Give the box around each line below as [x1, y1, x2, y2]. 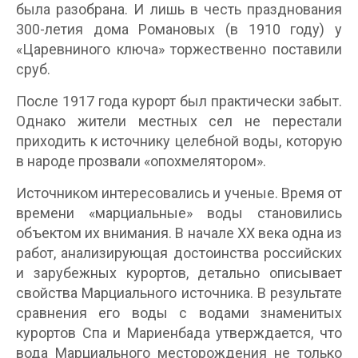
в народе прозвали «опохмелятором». [16, 152, 266, 169]
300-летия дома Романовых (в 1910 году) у [16, 20, 342, 38]
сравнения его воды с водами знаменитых [16, 304, 342, 321]
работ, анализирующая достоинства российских [16, 244, 342, 261]
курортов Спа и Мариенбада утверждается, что [16, 324, 342, 341]
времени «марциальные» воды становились [16, 204, 342, 221]
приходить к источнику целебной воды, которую [16, 132, 342, 149]
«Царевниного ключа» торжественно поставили [16, 40, 342, 58]
